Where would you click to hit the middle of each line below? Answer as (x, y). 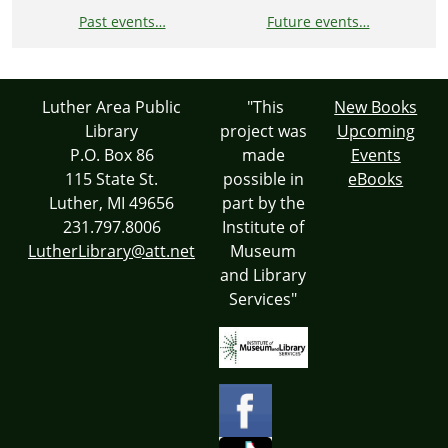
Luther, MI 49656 (111, 203)
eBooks (376, 179)
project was (263, 131)
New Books (376, 107)
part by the (263, 203)
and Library (263, 275)
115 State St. (111, 179)
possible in (263, 179)
